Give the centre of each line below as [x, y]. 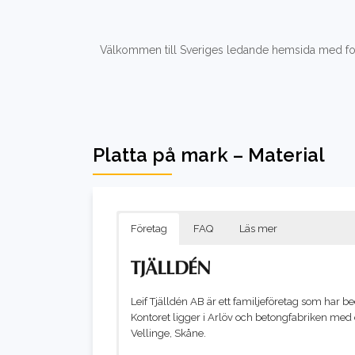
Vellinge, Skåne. [168, 333]
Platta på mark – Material [209, 155]
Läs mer [258, 228]
